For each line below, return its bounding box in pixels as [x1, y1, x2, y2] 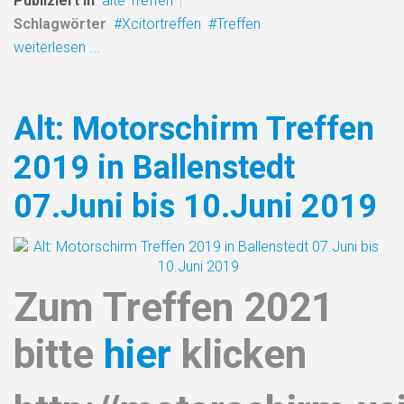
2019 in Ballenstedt [14, 148, 295, 187]
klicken [171, 330, 307, 378]
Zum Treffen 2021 [14, 283, 334, 331]
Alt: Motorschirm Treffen [14, 109, 374, 148]
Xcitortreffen [122, 14, 201, 32]
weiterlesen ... [14, 38, 100, 56]
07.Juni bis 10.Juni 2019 [14, 187, 377, 225]
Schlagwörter [14, 14, 106, 32]
